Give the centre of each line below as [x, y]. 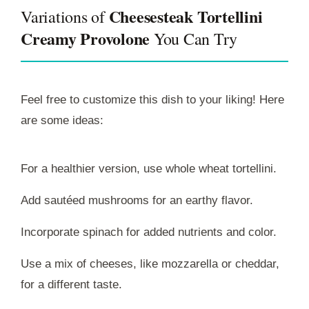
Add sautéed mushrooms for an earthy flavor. [137, 201]
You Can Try [193, 39]
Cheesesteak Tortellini [186, 17]
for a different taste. [71, 285]
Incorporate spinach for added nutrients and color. [149, 232]
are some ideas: [62, 121]
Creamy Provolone [86, 39]
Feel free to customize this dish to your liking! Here [152, 100]
